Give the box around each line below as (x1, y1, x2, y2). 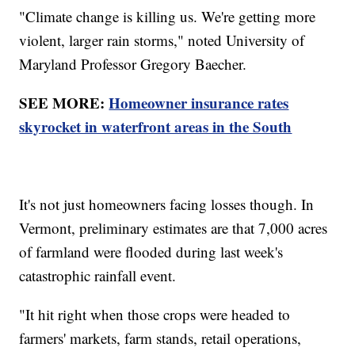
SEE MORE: (19, 91, 109, 113)
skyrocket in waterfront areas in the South (19, 115, 292, 137)
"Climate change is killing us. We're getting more (19, 6, 316, 26)
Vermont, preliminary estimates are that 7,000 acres (19, 217, 328, 238)
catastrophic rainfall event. (19, 265, 177, 285)
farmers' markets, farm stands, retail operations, (19, 327, 302, 348)
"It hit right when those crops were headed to (19, 303, 291, 324)
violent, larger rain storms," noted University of (19, 29, 305, 50)
